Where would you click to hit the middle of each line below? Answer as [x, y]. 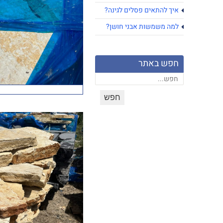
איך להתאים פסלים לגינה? [141, 10]
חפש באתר [158, 63]
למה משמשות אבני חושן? [142, 27]
